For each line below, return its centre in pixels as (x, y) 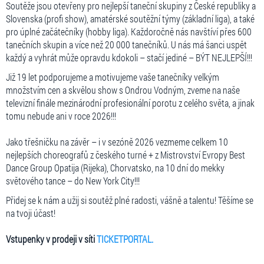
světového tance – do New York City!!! (73, 181)
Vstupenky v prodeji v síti (51, 239)
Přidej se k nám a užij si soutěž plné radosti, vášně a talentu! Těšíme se (130, 200)
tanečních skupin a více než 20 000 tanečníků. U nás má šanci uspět (126, 44)
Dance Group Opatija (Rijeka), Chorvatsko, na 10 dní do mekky (115, 168)
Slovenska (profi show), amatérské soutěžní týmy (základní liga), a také (130, 19)
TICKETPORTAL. (125, 239)
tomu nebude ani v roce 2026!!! (61, 116)
